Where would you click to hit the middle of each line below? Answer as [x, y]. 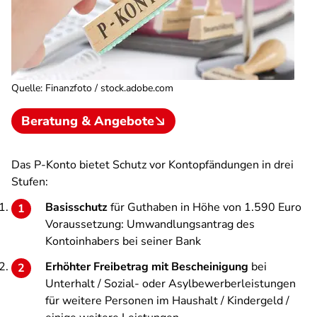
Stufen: [30, 182]
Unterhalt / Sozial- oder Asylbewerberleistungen [171, 284]
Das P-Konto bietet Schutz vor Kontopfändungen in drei [152, 165]
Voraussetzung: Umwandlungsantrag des [150, 224]
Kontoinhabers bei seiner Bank [123, 241]
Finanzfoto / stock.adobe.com [109, 88]
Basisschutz [76, 207]
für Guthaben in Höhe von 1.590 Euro [204, 207]
